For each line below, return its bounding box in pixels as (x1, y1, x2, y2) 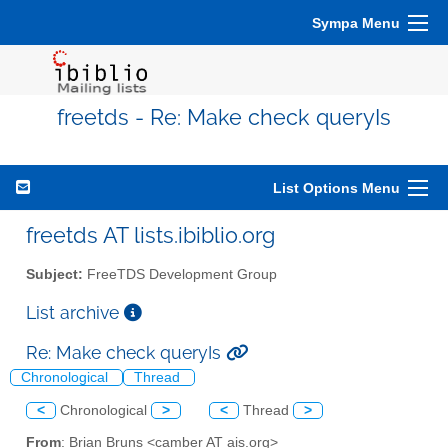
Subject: (26, 266, 83, 282)
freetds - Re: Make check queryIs (57, 105, 391, 130)
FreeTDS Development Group (83, 266, 277, 282)
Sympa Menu (312, 15, 400, 31)
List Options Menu (273, 180, 400, 196)
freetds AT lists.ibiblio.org (26, 222, 275, 248)
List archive (26, 301, 124, 323)
